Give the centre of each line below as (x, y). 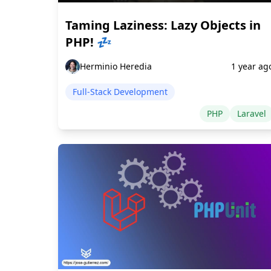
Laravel (252, 114)
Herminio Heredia (116, 67)
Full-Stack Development (120, 92)
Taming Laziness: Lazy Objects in (163, 25)
